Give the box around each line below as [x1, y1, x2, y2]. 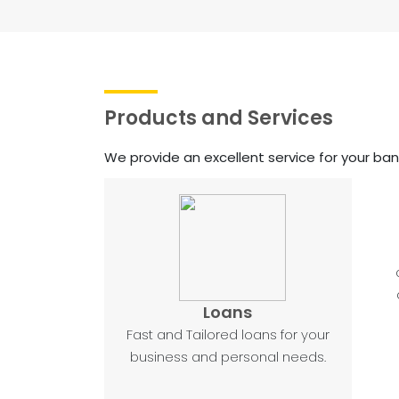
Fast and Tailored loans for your [126, 325, 330, 344]
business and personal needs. [129, 347, 326, 366]
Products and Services [104, 104, 333, 132]
